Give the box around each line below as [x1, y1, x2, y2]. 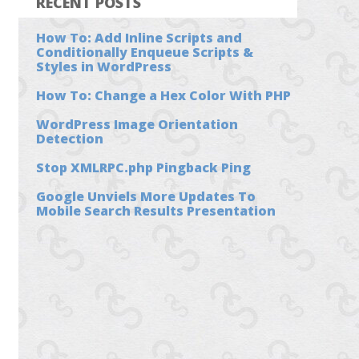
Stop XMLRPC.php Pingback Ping [36, 158, 252, 176]
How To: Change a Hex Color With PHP [36, 86, 292, 104]
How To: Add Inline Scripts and [36, 28, 243, 46]
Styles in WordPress [36, 57, 172, 75]
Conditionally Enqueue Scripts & [36, 42, 254, 61]
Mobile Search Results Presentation [36, 201, 276, 220]
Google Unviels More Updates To [36, 187, 256, 205]
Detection [36, 129, 104, 147]
